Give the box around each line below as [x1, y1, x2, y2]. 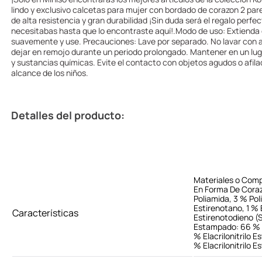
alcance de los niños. [11, 67, 88, 79]
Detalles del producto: [11, 108, 125, 123]
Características [12, 206, 78, 220]
